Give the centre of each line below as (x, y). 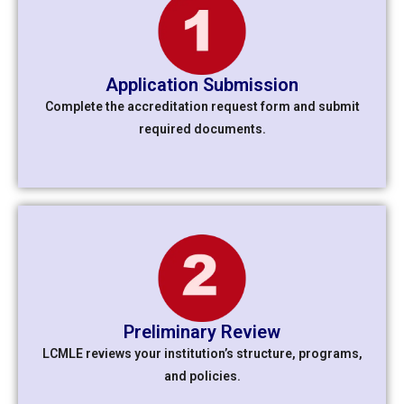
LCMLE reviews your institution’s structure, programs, (202, 354)
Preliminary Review (202, 332)
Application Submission (202, 85)
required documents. (202, 129)
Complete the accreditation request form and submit (202, 107)
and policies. (202, 376)
